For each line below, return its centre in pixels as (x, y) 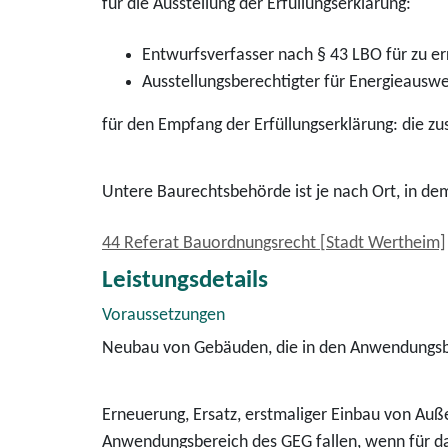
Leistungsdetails (185, 280)
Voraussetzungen (163, 315)
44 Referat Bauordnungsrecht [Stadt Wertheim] (274, 243)
